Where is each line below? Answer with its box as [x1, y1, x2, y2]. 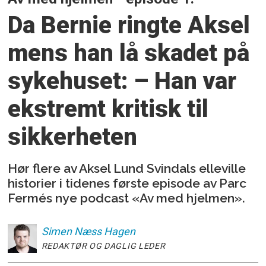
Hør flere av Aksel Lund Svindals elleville [8, 160, 246, 176]
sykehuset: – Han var [8, 67, 237, 96]
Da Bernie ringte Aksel [8, 11, 251, 40]
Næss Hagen [74, 224, 135, 237]
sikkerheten [8, 123, 138, 151]
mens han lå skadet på [8, 39, 250, 68]
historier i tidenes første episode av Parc [8, 175, 247, 191]
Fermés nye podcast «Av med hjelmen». [8, 190, 246, 205]
